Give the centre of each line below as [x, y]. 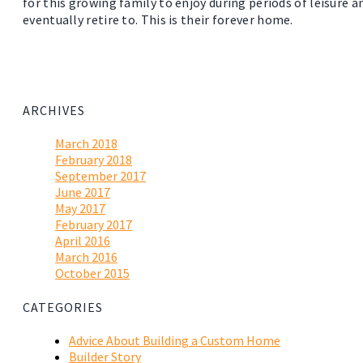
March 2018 [86, 144]
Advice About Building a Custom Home [175, 340]
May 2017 [80, 209]
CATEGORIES [63, 307]
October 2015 [92, 273]
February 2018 [94, 160]
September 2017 [100, 176]
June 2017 [83, 192]
